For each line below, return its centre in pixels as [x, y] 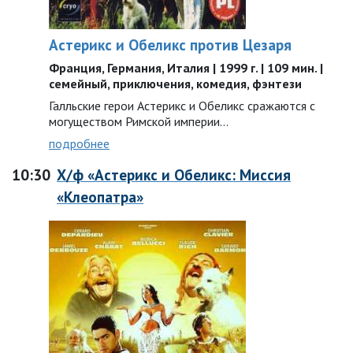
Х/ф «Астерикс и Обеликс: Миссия [174, 175]
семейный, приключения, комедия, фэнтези [175, 84]
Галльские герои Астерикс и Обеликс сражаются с [182, 106]
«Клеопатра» [100, 197]
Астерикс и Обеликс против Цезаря [170, 45]
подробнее [79, 143]
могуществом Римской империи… [139, 121]
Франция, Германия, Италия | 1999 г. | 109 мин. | [186, 68]
